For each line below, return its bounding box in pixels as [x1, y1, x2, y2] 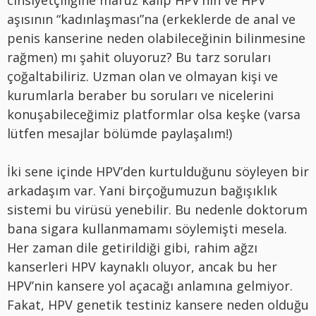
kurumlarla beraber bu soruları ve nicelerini [7, 86, 274, 104]
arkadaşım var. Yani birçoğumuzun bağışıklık [7, 181, 277, 199]
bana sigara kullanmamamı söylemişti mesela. [7, 219, 287, 237]
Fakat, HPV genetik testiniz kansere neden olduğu [7, 296, 309, 313]
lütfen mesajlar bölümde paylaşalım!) [7, 124, 232, 142]
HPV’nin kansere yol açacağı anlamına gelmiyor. [7, 276, 293, 294]
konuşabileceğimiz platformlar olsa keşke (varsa [7, 105, 300, 123]
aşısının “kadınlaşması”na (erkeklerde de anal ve [7, 10, 296, 28]
